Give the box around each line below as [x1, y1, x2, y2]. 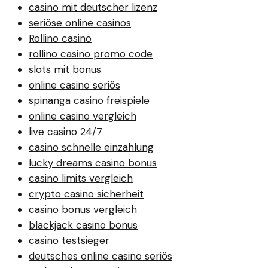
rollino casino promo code [29, 47, 153, 60]
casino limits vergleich [29, 171, 133, 185]
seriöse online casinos [29, 16, 131, 29]
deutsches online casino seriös [29, 249, 172, 263]
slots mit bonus [29, 62, 101, 76]
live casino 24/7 [29, 124, 102, 138]
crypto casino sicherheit [29, 187, 144, 200]
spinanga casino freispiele [29, 93, 150, 107]
